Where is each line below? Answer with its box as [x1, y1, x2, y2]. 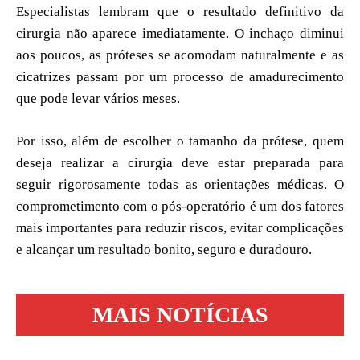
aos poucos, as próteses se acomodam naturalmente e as [16, 47, 344, 63]
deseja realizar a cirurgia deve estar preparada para [16, 154, 344, 170]
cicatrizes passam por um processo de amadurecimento [16, 68, 344, 84]
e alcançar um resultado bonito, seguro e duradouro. [16, 241, 312, 257]
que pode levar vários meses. [16, 90, 180, 106]
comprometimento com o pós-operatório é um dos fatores [16, 198, 344, 214]
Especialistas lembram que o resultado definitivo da [16, 3, 344, 19]
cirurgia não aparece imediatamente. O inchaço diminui [16, 25, 344, 41]
